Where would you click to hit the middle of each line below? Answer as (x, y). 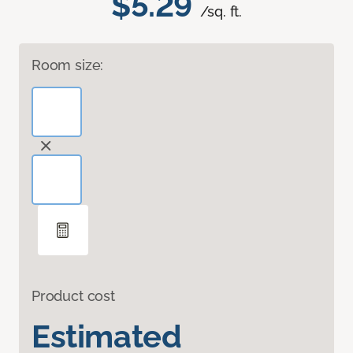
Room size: (68, 65)
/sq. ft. (221, 12)
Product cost (73, 296)
